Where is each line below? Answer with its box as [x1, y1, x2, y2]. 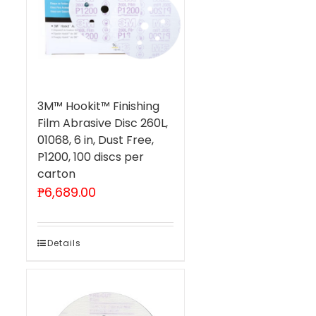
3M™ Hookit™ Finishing [37, 97, 159, 114]
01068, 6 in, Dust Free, [37, 131, 154, 148]
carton [37, 165, 75, 182]
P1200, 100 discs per [37, 148, 144, 165]
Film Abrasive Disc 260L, [37, 114, 168, 131]
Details [47, 236, 81, 249]
